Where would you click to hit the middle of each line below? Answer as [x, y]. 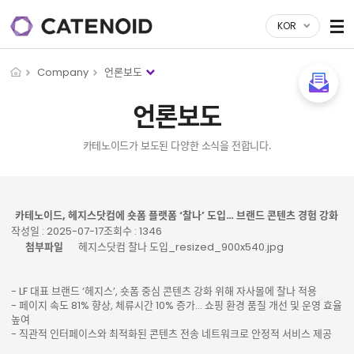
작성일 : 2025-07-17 [58, 231]
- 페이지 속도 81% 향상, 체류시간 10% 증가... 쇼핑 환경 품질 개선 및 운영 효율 [177, 305]
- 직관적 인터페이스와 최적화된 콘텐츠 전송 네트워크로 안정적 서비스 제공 [172, 334]
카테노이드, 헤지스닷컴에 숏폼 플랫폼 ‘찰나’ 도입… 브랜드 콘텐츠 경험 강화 [177, 215]
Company [63, 72]
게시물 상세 [177, 207]
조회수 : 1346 [133, 231]
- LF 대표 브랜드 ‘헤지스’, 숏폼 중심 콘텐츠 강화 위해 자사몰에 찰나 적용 [164, 291]
